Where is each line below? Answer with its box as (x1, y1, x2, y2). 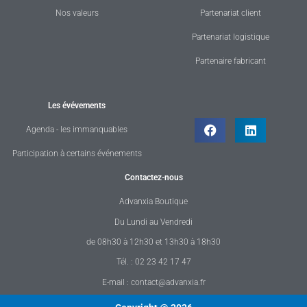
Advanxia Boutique (119, 197, 188, 207)
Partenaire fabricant (195, 56, 266, 66)
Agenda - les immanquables (26, 125, 127, 135)
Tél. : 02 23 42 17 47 (116, 257, 191, 267)
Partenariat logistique (191, 32, 269, 42)
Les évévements (48, 101, 106, 111)
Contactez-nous (124, 173, 183, 183)
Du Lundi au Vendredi (114, 217, 193, 227)
